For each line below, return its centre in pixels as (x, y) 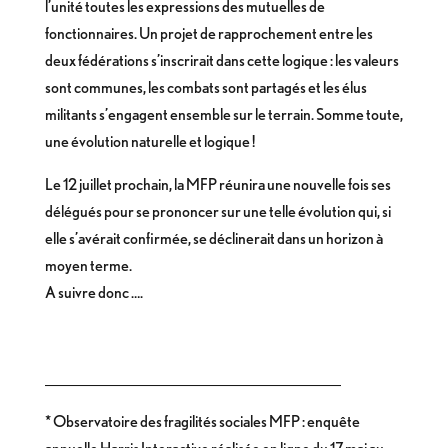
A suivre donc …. (93, 292)
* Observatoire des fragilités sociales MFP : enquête (202, 421)
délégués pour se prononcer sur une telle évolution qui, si (217, 211)
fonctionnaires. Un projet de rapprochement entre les (208, 33)
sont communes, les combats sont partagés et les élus (205, 87)
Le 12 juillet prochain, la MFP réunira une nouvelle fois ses (217, 184)
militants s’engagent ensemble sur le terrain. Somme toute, (223, 114)
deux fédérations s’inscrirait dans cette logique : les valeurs (221, 60)
